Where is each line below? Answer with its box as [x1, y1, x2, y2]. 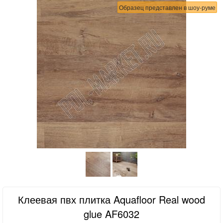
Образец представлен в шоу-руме [119, 3, 216, 11]
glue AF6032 [84, 207, 139, 221]
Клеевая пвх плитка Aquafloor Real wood [18, 192, 205, 207]
